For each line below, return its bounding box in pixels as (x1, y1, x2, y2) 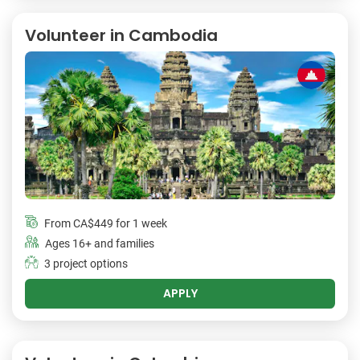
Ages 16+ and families (45, 237, 154, 252)
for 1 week (113, 217, 167, 231)
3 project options (44, 257, 128, 272)
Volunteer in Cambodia (25, 23, 218, 47)
